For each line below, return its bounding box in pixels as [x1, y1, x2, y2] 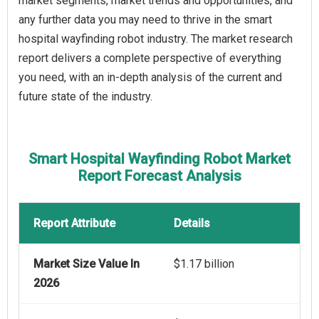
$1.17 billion [174, 257, 234, 271]
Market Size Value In [33, 257, 140, 271]
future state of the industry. [19, 90, 152, 104]
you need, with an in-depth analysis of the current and [19, 70, 282, 85]
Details [174, 216, 210, 231]
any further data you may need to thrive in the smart [19, 13, 272, 27]
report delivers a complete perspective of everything [19, 51, 281, 66]
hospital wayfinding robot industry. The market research [19, 32, 293, 46]
